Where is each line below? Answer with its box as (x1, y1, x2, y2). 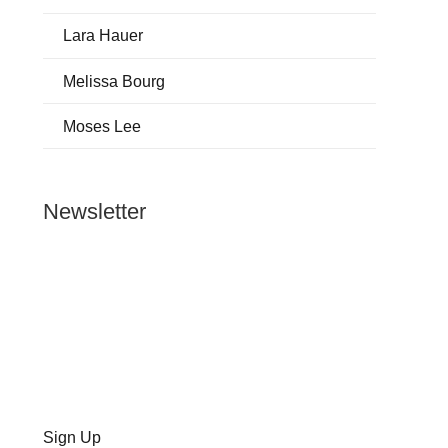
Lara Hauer (62, 27, 143, 45)
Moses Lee (62, 117, 141, 135)
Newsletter (43, 199, 147, 225)
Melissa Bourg (62, 72, 165, 90)
